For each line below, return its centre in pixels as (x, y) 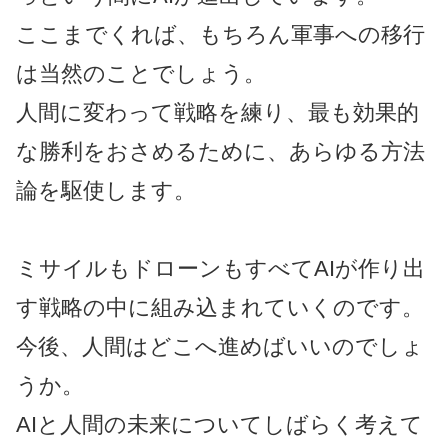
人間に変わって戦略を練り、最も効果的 (217, 112)
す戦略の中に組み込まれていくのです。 (220, 308)
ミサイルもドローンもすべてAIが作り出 (220, 269)
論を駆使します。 (106, 190)
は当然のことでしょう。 (141, 73)
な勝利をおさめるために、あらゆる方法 (220, 151)
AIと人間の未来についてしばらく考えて (219, 425)
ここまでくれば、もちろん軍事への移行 (220, 34)
